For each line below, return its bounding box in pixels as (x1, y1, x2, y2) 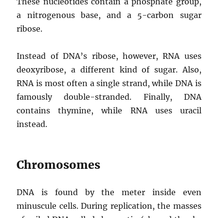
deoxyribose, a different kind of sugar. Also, (17, 64, 201, 74)
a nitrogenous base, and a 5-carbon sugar (17, 10, 201, 20)
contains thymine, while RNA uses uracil (17, 105, 201, 115)
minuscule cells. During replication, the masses (17, 200, 201, 211)
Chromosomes (17, 157, 101, 172)
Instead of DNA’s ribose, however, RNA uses (17, 51, 201, 61)
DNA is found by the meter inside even (17, 187, 201, 197)
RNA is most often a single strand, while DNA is (17, 78, 201, 88)
